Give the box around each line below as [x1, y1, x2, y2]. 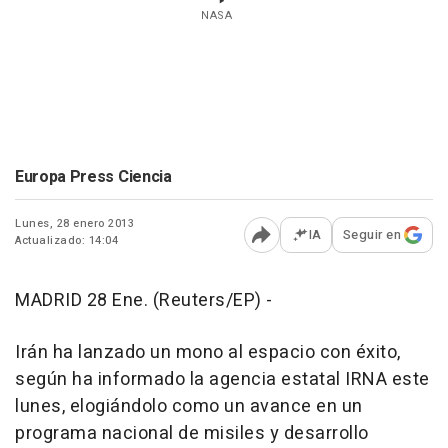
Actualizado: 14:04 [15, 232, 118, 250]
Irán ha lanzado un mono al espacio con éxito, [15, 339, 401, 367]
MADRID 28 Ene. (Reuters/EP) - [15, 287, 273, 315]
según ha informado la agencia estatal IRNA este [15, 366, 430, 394]
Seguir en [342, 225, 401, 245]
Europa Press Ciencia [15, 165, 172, 190]
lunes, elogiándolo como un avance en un [15, 393, 363, 421]
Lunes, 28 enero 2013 [15, 215, 134, 233]
